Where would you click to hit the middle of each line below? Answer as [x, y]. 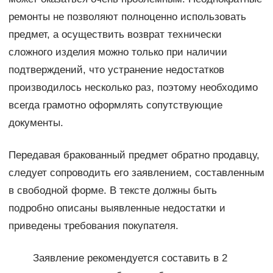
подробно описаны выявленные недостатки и [117, 208]
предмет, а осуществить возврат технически [115, 35]
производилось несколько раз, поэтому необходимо [133, 88]
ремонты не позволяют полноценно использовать [127, 17]
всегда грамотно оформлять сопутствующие [115, 105]
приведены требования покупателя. [93, 226]
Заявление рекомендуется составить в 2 [130, 258]
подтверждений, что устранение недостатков [116, 70]
